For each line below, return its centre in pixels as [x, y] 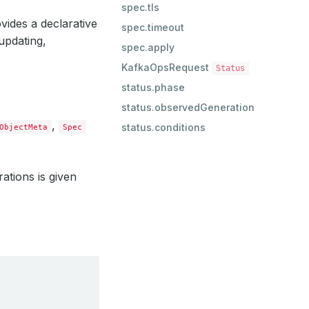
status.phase [153, 87]
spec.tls [140, 7]
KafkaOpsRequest [167, 67]
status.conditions [163, 127]
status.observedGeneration [188, 107]
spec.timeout [153, 27]
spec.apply [148, 47]
